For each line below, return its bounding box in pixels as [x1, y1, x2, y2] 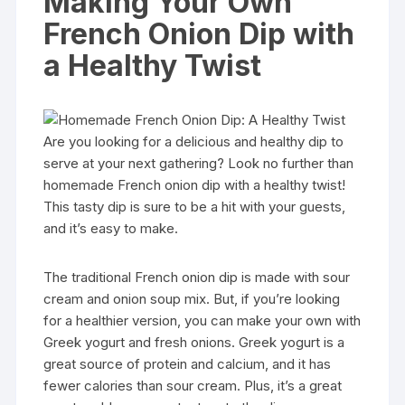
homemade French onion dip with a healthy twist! [43, 175, 346, 193]
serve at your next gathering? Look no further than [43, 154, 354, 172]
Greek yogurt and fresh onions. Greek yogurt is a [43, 333, 345, 351]
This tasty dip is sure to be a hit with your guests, [43, 197, 346, 215]
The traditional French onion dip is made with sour [43, 268, 351, 286]
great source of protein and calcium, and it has [43, 354, 332, 372]
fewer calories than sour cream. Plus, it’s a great [43, 376, 343, 394]
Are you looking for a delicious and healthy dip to [43, 132, 344, 150]
